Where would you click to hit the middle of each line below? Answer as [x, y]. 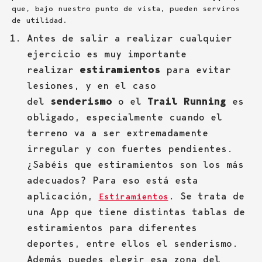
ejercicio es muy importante [106, 54]
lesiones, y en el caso [91, 86]
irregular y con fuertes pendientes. [130, 149]
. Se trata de [206, 196]
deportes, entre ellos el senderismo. [132, 244]
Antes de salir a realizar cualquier [129, 38]
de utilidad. [39, 20]
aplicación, [63, 196]
